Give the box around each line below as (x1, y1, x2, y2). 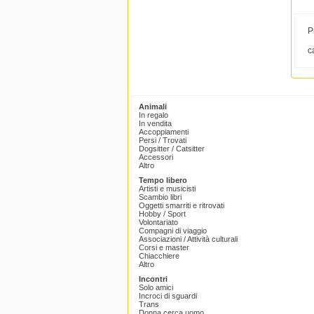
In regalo (139, 111, 168, 120)
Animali (139, 102, 167, 111)
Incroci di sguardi (139, 292, 197, 301)
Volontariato (139, 218, 178, 227)
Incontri (139, 275, 168, 284)
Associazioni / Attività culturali (139, 235, 238, 244)
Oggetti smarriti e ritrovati (139, 201, 224, 210)
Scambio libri (139, 193, 182, 202)
